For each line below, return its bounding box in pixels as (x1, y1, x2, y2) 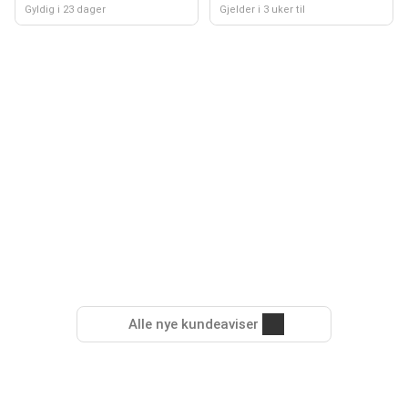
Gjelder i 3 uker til (219, 4, 305, 15)
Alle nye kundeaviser (127, 316, 259, 332)
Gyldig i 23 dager (25, 4, 106, 15)
